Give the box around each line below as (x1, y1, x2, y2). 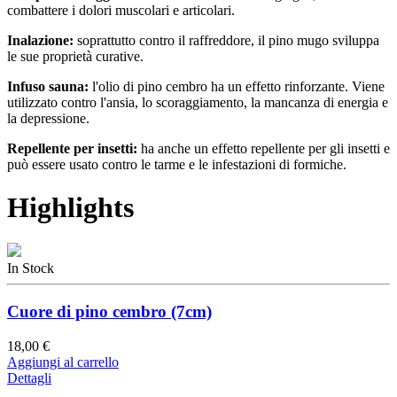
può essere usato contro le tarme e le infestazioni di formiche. (7, 156, 346, 172)
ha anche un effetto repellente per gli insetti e (137, 140, 390, 156)
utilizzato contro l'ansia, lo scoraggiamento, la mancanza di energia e (7, 94, 388, 110)
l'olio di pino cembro (89, 78, 207, 94)
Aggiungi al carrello (7, 354, 119, 370)
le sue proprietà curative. (7, 48, 144, 64)
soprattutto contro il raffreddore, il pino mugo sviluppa (77, 32, 379, 48)
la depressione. (7, 110, 90, 126)
